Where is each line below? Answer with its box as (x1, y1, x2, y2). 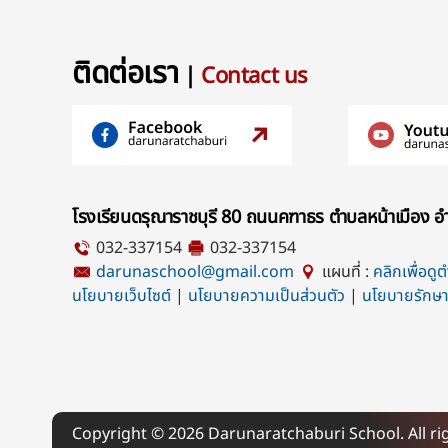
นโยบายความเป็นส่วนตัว (188, 284, 345, 309)
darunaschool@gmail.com (96, 260, 294, 285)
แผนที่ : (322, 260, 373, 285)
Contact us (201, 60, 309, 94)
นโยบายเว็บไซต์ (72, 284, 171, 309)
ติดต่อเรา (72, 51, 179, 98)
